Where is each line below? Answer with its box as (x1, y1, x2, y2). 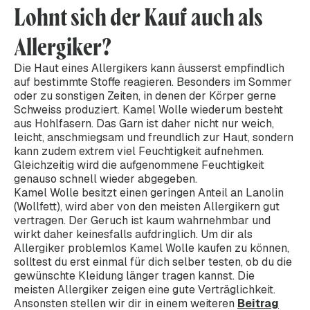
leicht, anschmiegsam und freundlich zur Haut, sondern (14, 129, 293, 145)
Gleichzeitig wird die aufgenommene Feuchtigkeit (14, 157, 264, 172)
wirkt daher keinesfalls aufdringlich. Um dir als (14, 226, 253, 241)
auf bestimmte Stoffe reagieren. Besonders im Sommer (14, 74, 292, 89)
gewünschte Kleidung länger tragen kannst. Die (14, 268, 255, 283)
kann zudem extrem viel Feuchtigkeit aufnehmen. (14, 143, 264, 158)
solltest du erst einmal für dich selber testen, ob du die (14, 254, 292, 269)
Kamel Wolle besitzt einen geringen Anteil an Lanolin (14, 185, 284, 200)
